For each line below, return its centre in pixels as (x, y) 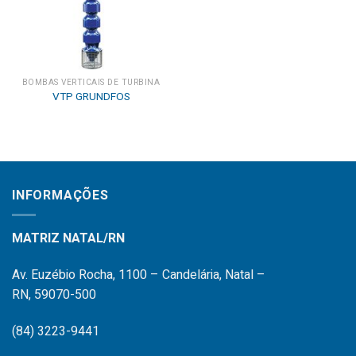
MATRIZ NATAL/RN (68, 239)
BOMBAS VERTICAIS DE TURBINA (91, 83)
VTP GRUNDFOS (91, 97)
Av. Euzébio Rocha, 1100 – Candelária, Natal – (139, 275)
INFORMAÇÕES (60, 195)
